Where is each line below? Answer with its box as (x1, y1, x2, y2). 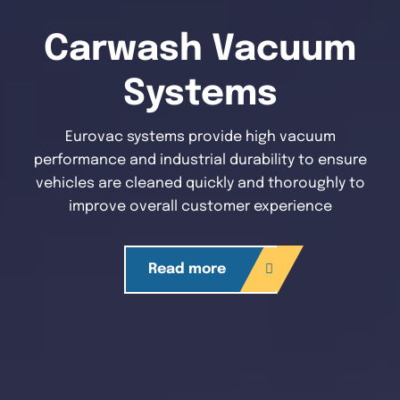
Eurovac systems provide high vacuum (64, 129, 336, 145)
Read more (147, 261, 226, 277)
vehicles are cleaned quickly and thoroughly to (35, 175, 365, 191)
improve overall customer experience (68, 198, 332, 214)
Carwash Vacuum (44, 30, 356, 68)
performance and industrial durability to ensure (33, 152, 367, 168)
